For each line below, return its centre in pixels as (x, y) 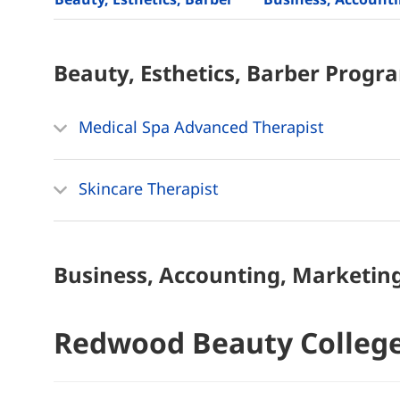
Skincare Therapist (146, 189)
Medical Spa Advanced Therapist (199, 127)
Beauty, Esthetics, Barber (189, 73)
